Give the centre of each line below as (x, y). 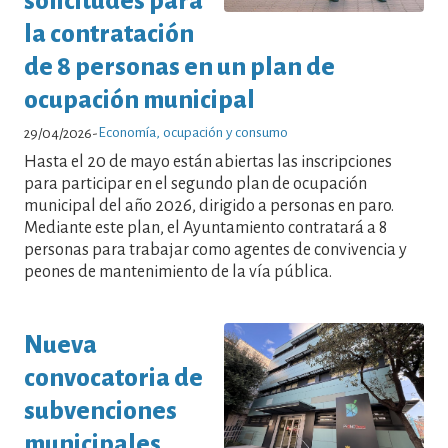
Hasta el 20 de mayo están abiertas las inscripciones (208, 161)
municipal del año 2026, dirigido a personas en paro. (209, 205)
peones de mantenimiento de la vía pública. (178, 271)
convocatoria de (113, 378)
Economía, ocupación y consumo (193, 132)
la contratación (109, 33)
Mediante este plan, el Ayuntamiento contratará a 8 (205, 227)
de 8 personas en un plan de (179, 66)
